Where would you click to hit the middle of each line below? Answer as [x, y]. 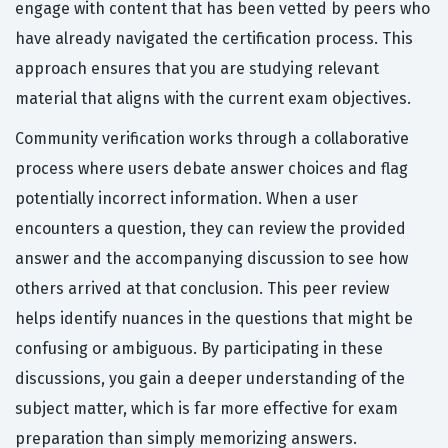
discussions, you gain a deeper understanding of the [210, 379]
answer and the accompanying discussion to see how [211, 259]
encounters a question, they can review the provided [210, 229]
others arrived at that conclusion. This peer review [202, 289]
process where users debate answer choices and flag [211, 169]
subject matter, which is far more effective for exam [206, 409]
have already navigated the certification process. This [214, 39]
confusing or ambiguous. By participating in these [199, 349]
